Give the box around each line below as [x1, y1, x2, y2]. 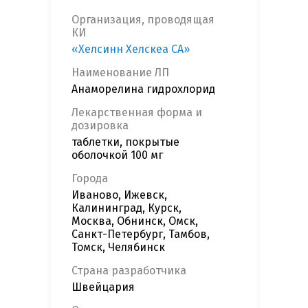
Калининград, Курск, [71, 201, 181, 215]
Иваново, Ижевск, [71, 188, 167, 202]
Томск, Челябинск [71, 241, 165, 254]
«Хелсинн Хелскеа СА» [71, 43, 190, 56]
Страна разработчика [71, 264, 186, 278]
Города [71, 172, 108, 186]
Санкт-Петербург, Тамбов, [71, 228, 210, 241]
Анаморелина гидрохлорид [71, 82, 215, 96]
